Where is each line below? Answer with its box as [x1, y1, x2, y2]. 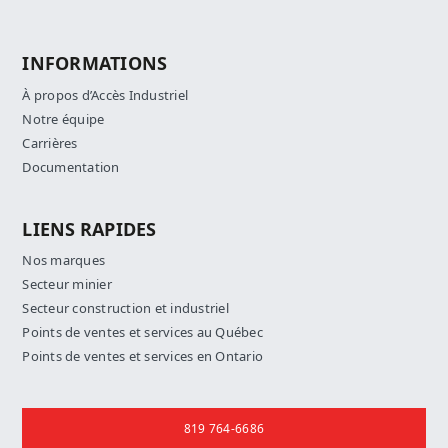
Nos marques [22, 253, 106, 269]
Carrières [22, 135, 78, 151]
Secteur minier [22, 277, 112, 293]
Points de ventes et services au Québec [22, 325, 263, 341]
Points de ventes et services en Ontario [22, 349, 264, 365]
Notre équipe [22, 111, 105, 127]
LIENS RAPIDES [22, 218, 157, 240]
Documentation [22, 159, 120, 175]
